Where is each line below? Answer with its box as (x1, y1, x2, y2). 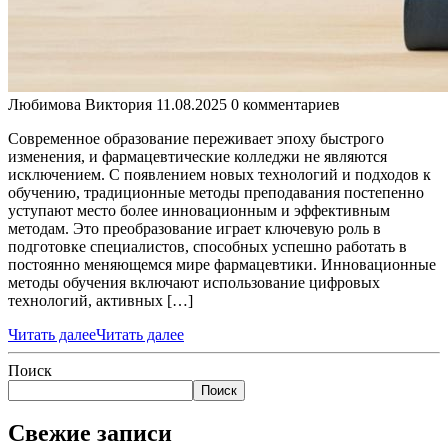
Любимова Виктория (8, 95, 152, 113)
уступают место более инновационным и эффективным (8, 201, 390, 219)
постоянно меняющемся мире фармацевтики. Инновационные (8, 255, 436, 273)
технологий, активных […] (8, 291, 193, 309)
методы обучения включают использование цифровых (8, 273, 380, 291)
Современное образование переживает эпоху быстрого (8, 129, 384, 147)
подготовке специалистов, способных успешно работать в (8, 237, 407, 255)
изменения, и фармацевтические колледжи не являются (8, 147, 387, 165)
